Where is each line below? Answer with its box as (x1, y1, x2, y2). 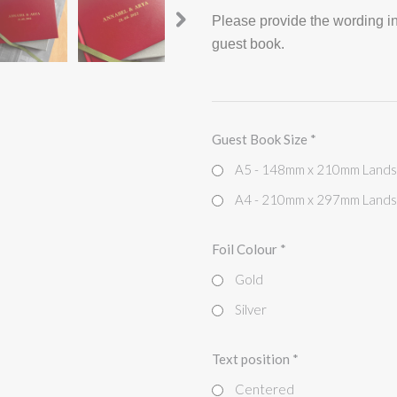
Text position (212, 350, 293, 367)
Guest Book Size (212, 130, 311, 147)
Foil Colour (212, 240, 281, 257)
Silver (235, 300, 268, 317)
